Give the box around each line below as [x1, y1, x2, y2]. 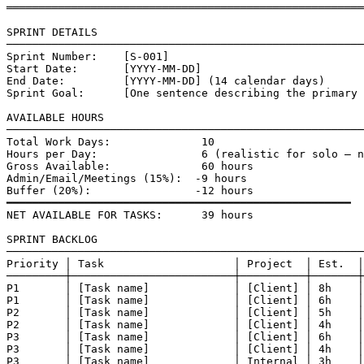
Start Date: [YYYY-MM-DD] [6, 62, 201, 75]
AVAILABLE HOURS [6, 110, 104, 123]
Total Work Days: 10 [6, 135, 214, 148]
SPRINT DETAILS [6, 25, 97, 38]
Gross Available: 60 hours [6, 159, 253, 172]
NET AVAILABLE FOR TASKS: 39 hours [6, 208, 253, 221]
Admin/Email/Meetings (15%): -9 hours [6, 171, 247, 184]
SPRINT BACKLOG [6, 232, 97, 245]
